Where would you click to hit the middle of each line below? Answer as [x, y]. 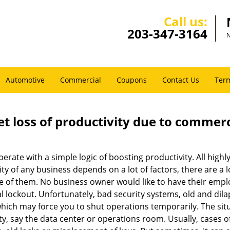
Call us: [186, 21]
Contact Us [181, 80]
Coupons [132, 80]
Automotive [25, 80]
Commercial [81, 80]
